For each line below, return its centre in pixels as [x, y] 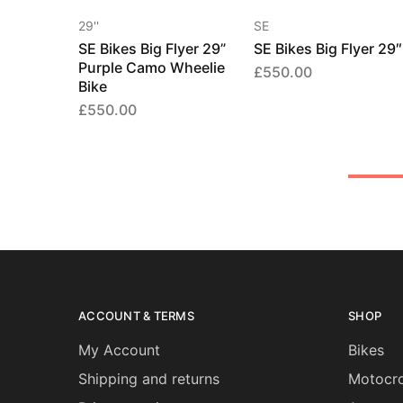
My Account [119, 350]
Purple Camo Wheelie [152, 67]
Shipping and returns [149, 379]
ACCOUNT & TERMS [136, 316]
